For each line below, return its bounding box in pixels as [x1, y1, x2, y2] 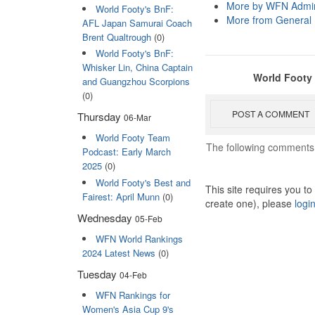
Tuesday [77, 266, 120, 281]
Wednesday [77, 210, 135, 225]
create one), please [205, 195, 295, 210]
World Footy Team [95, 131, 170, 145]
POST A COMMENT [232, 107, 310, 120]
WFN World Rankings [95, 231, 183, 245]
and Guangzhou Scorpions [82, 75, 190, 89]
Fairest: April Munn [82, 189, 160, 203]
